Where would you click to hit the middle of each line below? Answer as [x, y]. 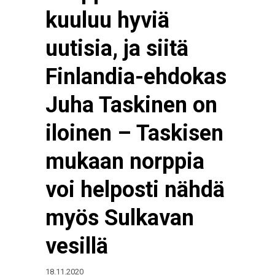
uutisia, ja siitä [117, 48]
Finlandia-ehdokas [136, 77]
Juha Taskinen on [131, 105]
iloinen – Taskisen [134, 133]
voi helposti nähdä [135, 190]
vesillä [77, 246]
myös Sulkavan [120, 218]
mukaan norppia [125, 161]
